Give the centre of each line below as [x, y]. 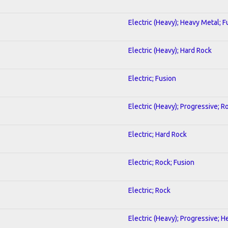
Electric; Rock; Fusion [161, 162]
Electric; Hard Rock [158, 134]
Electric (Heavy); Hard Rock [170, 50]
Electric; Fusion [152, 78]
